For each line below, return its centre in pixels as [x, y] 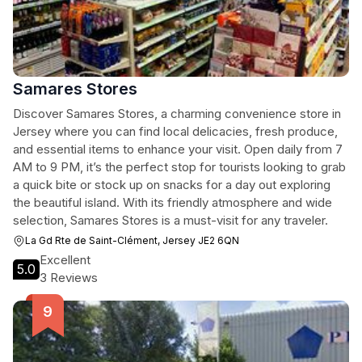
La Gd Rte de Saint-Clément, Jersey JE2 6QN [132, 240]
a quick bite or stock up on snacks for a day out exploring [172, 185]
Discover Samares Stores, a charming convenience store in [177, 114]
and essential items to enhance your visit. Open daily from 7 [178, 149]
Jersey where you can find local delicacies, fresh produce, [175, 131]
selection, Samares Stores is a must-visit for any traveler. [170, 220]
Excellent [65, 260]
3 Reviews [69, 278]
